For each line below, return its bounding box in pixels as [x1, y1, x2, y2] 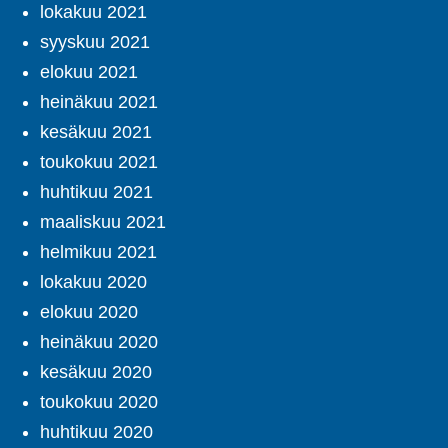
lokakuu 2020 [40, 272, 147, 293]
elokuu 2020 [40, 302, 138, 323]
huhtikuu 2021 [40, 182, 153, 203]
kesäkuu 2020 [40, 362, 152, 383]
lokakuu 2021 [40, 2, 147, 23]
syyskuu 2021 [40, 32, 150, 53]
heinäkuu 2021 [40, 92, 158, 113]
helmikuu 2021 [40, 242, 157, 263]
